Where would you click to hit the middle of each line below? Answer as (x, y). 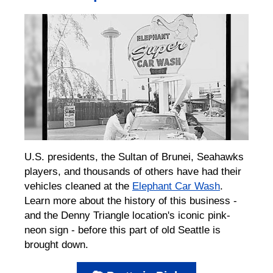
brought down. (58, 244)
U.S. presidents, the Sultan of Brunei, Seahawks (134, 156)
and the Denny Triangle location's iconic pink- (127, 215)
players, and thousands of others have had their (133, 171)
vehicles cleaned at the (78, 186)
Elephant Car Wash (176, 186)
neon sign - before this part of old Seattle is (122, 229)
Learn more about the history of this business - (131, 200)
